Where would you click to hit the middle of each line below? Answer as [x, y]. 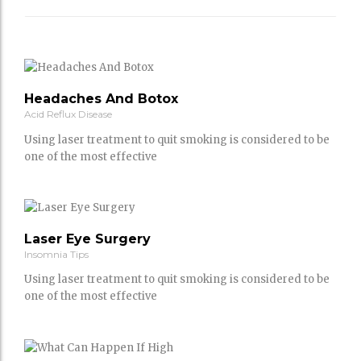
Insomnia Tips [56, 254]
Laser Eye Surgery [87, 239]
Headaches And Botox [101, 99]
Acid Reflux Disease [68, 114]
